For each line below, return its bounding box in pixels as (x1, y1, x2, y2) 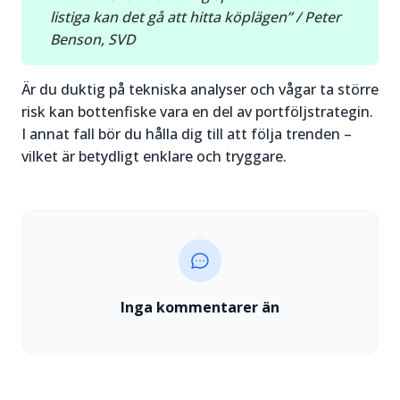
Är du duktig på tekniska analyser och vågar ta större (21, 79, 379, 100)
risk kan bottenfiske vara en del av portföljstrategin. (21, 102, 373, 122)
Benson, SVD (50, 29, 136, 50)
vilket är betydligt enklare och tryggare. (21, 146, 287, 167)
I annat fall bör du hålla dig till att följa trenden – (21, 124, 352, 145)
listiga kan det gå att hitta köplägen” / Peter (50, 7, 341, 28)
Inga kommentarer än (121, 297, 279, 318)
